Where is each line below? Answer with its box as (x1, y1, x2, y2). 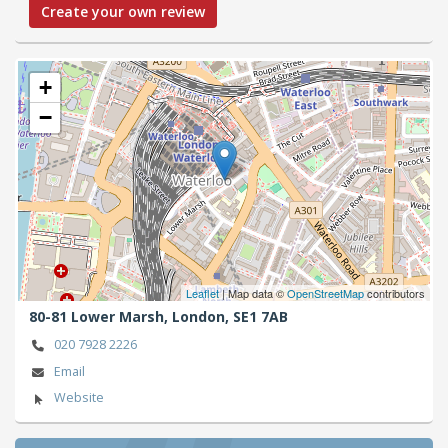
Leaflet (186, 284, 219, 301)
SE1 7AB (233, 307, 288, 327)
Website (53, 389, 104, 407)
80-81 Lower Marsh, (29, 307, 172, 327)
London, (172, 307, 233, 327)
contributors (364, 284, 425, 301)
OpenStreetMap (287, 284, 364, 301)
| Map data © (219, 284, 287, 301)
